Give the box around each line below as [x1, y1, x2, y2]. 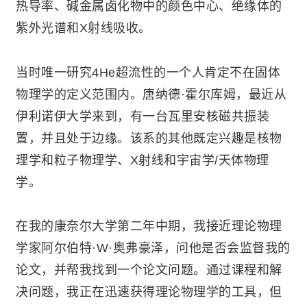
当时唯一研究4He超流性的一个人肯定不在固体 [16, 65, 280, 79]
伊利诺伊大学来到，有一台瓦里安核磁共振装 [16, 109, 269, 123]
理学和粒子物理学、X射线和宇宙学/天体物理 [16, 153, 269, 167]
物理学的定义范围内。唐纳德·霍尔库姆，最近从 [16, 87, 286, 101]
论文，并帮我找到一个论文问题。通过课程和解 [16, 263, 282, 278]
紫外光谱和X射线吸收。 [16, 21, 151, 36]
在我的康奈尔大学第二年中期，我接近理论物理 [16, 219, 282, 234]
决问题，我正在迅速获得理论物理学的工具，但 [16, 285, 282, 299]
